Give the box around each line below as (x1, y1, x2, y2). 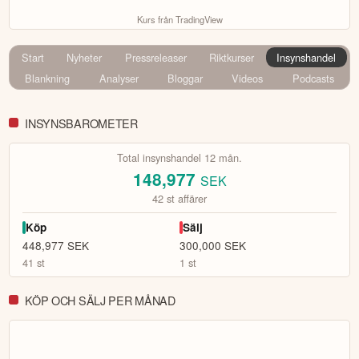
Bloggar (167, 70, 204, 86)
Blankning (25, 70, 71, 86)
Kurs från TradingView (136, 13, 223, 26)
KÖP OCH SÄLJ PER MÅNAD (25, 291, 175, 309)
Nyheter (67, 50, 103, 66)
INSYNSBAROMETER (25, 114, 138, 131)
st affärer (163, 191, 207, 207)
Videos (232, 70, 264, 86)
